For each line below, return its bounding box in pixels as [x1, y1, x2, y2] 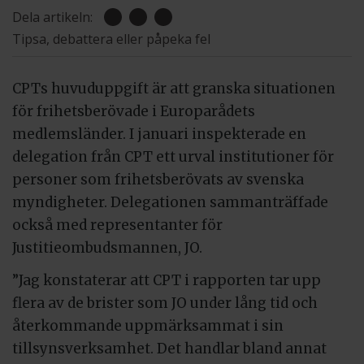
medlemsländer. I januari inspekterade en [12, 124, 306, 143]
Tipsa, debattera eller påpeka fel [12, 29, 210, 48]
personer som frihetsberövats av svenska [12, 170, 304, 188]
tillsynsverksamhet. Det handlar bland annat [12, 340, 327, 358]
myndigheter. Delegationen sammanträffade [12, 193, 328, 211]
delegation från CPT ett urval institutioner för [12, 147, 334, 166]
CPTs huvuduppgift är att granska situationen [12, 79, 336, 97]
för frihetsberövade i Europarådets [12, 102, 255, 120]
